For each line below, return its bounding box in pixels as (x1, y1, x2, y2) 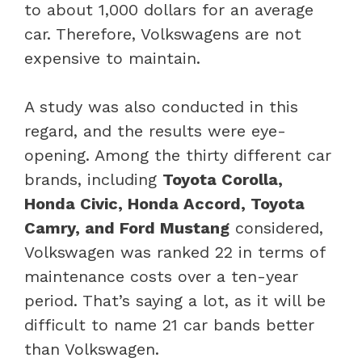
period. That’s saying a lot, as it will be (24, 290, 326, 310)
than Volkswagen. (24, 339, 159, 359)
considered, (229, 217, 323, 238)
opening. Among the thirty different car (24, 145, 331, 165)
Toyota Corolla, (162, 169, 283, 189)
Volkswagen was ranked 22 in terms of (24, 242, 325, 262)
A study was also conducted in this (24, 96, 298, 116)
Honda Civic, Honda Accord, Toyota (24, 193, 305, 213)
